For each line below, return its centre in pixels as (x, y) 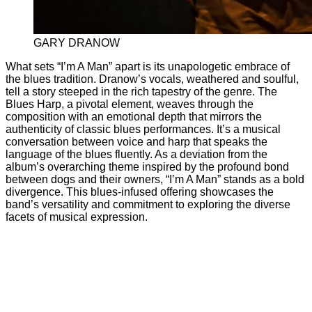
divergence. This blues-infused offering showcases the (140, 192)
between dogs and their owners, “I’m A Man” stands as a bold (155, 179)
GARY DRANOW (77, 42)
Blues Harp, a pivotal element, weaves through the (130, 104)
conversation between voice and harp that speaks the (136, 141)
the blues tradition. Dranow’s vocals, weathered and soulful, (152, 79)
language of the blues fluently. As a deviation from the (136, 154)
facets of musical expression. (77, 217)
